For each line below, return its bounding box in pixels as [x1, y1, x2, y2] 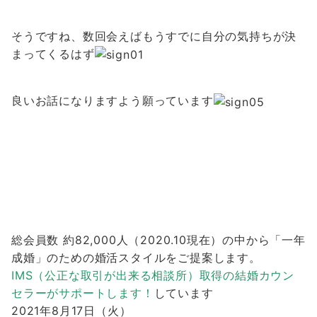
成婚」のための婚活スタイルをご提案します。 [11, 250, 261, 265]
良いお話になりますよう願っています [11, 93, 214, 108]
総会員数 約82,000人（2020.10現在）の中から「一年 [11, 232, 306, 247]
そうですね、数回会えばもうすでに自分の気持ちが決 [11, 29, 297, 44]
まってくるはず [11, 47, 95, 62]
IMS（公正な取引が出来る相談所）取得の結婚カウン [11, 267, 294, 282]
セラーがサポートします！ [11, 285, 154, 300]
